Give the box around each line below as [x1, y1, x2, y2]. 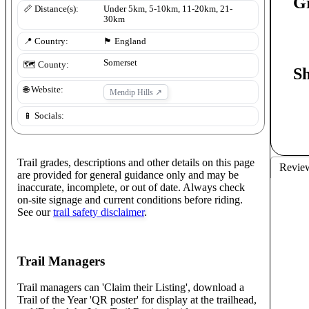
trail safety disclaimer [53, 206, 144, 218]
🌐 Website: [23, 85, 63, 95]
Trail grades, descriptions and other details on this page [17, 156, 255, 168]
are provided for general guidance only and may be [17, 168, 239, 181]
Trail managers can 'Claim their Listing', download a [17, 281, 244, 294]
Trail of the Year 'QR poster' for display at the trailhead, [17, 294, 257, 306]
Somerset [103, 57, 137, 68]
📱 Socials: [23, 111, 64, 121]
